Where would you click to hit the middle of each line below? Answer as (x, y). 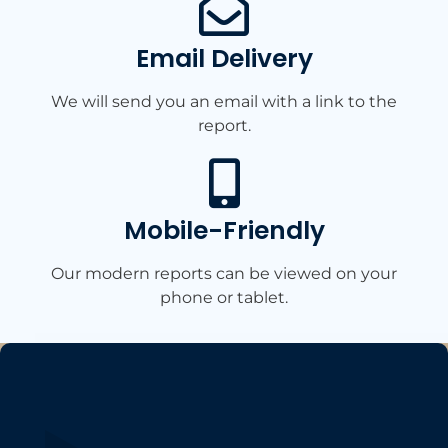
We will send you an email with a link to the (224, 102)
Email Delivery (224, 59)
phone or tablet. (224, 298)
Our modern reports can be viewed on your (224, 274)
